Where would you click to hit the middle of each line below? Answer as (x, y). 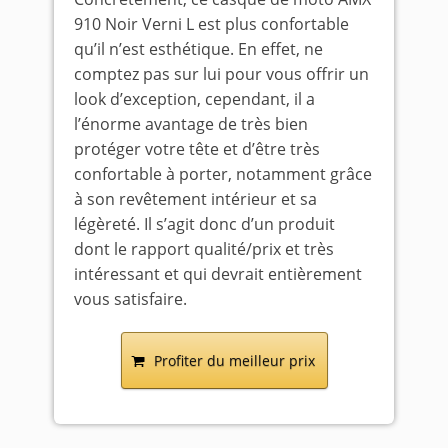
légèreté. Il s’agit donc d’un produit (204, 224)
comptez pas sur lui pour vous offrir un (221, 74)
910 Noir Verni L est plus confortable (211, 24)
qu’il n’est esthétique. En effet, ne (198, 49)
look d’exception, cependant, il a (194, 99)
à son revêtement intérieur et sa (195, 199)
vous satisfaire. (130, 299)
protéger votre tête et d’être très (197, 149)
